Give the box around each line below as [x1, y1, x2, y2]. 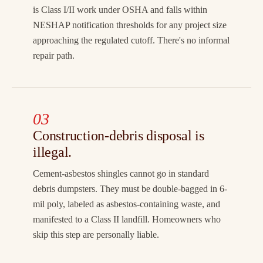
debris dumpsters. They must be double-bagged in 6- [33, 183, 227, 194]
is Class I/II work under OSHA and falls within [33, 5, 207, 15]
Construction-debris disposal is [33, 128, 204, 144]
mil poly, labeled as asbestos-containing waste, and [33, 198, 220, 209]
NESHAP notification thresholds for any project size [33, 20, 227, 31]
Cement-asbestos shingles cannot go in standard [33, 168, 209, 178]
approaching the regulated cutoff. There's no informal [33, 35, 230, 46]
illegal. [33, 144, 72, 160]
